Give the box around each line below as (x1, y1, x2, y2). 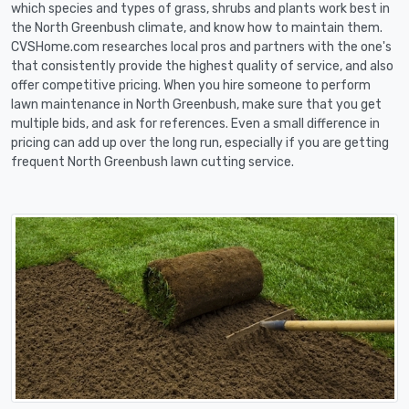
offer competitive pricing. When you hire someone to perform (11, 78, 371, 93)
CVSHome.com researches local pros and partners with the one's (11, 39, 392, 55)
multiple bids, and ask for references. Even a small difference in (11, 116, 380, 131)
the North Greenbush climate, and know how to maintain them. (11, 20, 383, 36)
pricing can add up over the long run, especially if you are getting (11, 135, 389, 151)
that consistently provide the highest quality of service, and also (11, 58, 393, 74)
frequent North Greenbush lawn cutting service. (11, 154, 294, 170)
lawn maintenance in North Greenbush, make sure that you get (11, 97, 382, 112)
